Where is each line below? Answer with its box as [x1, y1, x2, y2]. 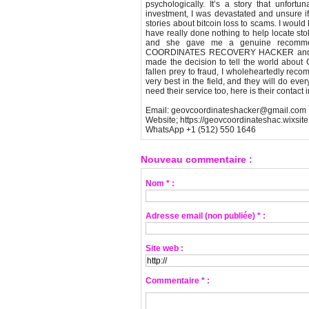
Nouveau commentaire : [141, 154, 252, 166]
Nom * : [146, 179, 175, 189]
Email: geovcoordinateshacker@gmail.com [146, 106, 307, 116]
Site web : [146, 243, 184, 254]
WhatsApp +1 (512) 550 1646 [146, 125, 257, 135]
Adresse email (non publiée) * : [146, 211, 266, 221]
